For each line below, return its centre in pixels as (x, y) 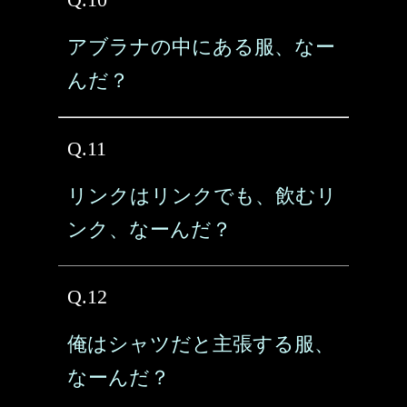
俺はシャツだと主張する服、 (201, 344)
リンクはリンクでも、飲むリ (202, 196)
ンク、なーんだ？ (149, 229)
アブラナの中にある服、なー (201, 47)
